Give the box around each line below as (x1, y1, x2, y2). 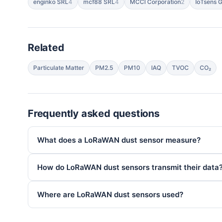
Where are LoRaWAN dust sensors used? (37, 190, 183, 199)
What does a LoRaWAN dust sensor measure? (37, 135, 201, 145)
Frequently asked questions (28, 108, 160, 119)
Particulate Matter (33, 64, 84, 71)
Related (28, 42, 64, 54)
